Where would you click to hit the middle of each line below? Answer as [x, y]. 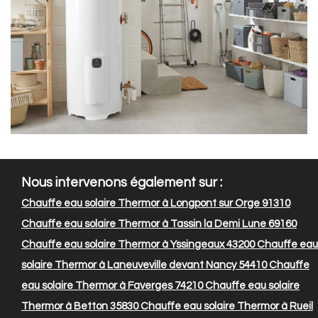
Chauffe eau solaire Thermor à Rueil [226, 307]
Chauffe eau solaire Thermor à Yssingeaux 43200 [138, 245]
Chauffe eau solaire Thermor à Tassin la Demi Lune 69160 [159, 224]
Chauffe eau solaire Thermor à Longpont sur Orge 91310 [156, 204]
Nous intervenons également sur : [122, 183]
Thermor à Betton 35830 [80, 307]
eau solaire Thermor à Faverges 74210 [112, 286]
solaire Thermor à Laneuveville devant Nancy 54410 [144, 265]
